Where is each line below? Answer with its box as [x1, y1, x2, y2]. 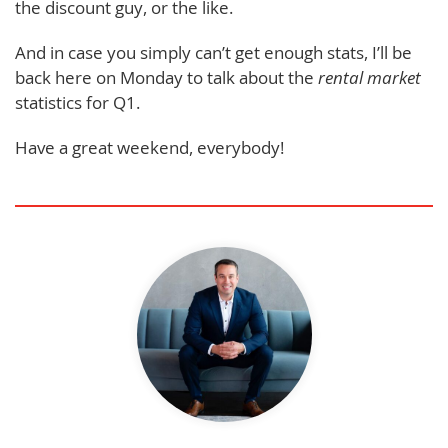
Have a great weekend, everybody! [15, 136, 284, 160]
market [363, 66, 421, 90]
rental [318, 66, 363, 90]
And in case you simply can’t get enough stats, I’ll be [15, 41, 412, 65]
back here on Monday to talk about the [15, 66, 318, 90]
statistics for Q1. [15, 91, 140, 115]
